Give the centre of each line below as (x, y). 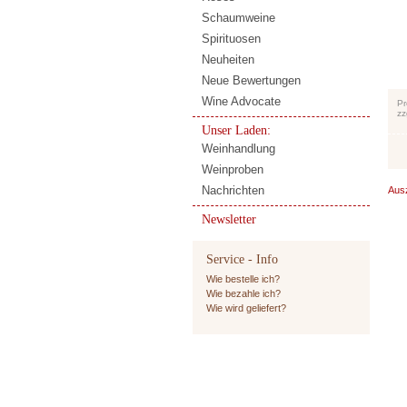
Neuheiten (228, 59)
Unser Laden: (236, 130)
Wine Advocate (241, 101)
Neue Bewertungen (251, 80)
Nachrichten (233, 190)
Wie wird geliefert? (246, 308)
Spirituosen (231, 38)
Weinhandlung (238, 148)
